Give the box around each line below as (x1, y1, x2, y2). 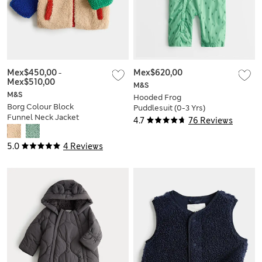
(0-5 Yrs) (7, 122, 39, 133)
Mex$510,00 (7, 76, 55, 87)
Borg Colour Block (7, 101, 74, 112)
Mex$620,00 (133, 67, 182, 78)
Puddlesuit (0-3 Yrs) (133, 102, 205, 113)
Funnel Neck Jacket (7, 112, 79, 122)
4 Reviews (63, 140, 103, 151)
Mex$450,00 (7, 67, 58, 78)
